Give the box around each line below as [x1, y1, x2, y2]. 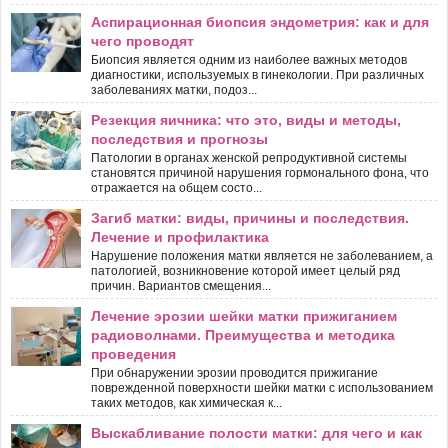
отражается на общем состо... [91, 180, 262, 195]
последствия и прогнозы [91, 130, 268, 147]
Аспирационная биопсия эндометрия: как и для [91, 13, 429, 30]
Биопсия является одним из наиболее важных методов [91, 52, 407, 67]
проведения [91, 345, 176, 362]
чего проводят [91, 32, 194, 49]
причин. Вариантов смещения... [91, 278, 271, 293]
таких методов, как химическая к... [91, 395, 282, 410]
